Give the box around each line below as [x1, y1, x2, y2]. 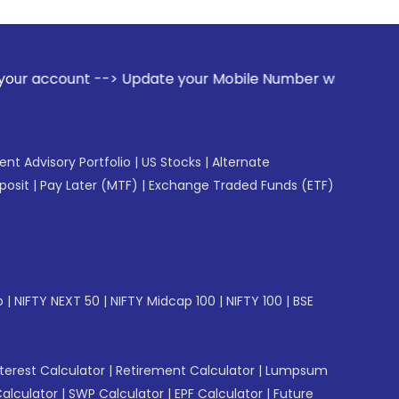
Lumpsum [265, 362, 328, 379]
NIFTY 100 [226, 292, 282, 310]
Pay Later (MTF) [40, 176, 138, 194]
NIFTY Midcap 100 [110, 292, 216, 310]
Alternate [212, 153, 270, 171]
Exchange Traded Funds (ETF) [149, 176, 334, 194]
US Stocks [142, 153, 201, 171]
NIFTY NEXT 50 [14, 292, 100, 310]
